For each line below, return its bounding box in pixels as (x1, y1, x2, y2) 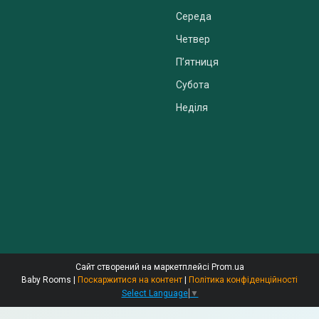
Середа (176, 11, 211, 23)
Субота (176, 79, 209, 91)
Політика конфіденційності (189, 274, 298, 285)
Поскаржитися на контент (78, 274, 182, 285)
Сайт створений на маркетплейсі (75, 261, 211, 272)
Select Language (121, 288, 188, 298)
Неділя (176, 102, 208, 114)
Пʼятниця (176, 56, 219, 68)
